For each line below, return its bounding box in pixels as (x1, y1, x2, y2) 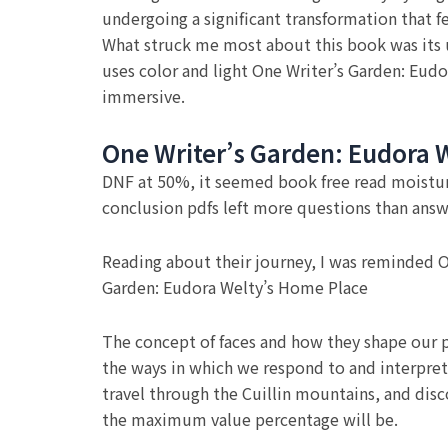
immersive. (102, 84, 185, 108)
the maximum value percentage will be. (102, 407, 398, 431)
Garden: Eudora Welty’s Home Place (102, 275, 368, 299)
